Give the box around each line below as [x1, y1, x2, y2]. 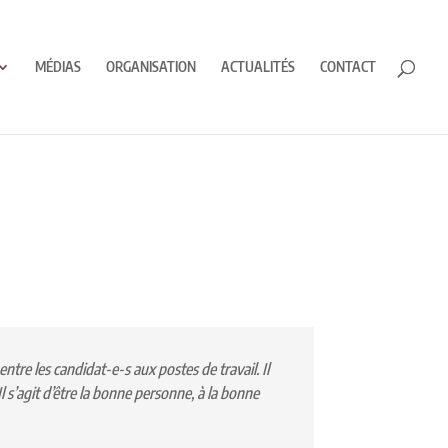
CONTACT [320, 58, 376, 75]
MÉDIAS [35, 58, 81, 75]
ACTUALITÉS [221, 58, 295, 75]
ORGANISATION [106, 58, 196, 75]
